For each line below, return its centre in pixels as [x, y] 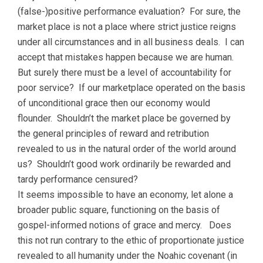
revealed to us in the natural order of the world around [127, 149]
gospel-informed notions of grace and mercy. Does [124, 225]
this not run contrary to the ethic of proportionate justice [131, 241]
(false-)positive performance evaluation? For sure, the [129, 12]
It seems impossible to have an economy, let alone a [125, 195]
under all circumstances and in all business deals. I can [131, 42]
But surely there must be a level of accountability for [124, 73]
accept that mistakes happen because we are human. [127, 58]
